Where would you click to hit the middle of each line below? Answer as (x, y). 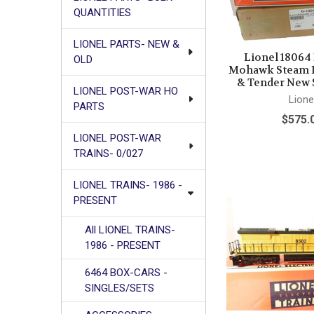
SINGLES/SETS (120, 288)
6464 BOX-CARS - (127, 273)
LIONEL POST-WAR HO (125, 91)
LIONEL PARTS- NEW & (126, 45)
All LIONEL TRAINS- (130, 230)
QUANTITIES (102, 13)
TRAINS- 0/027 (108, 154)
